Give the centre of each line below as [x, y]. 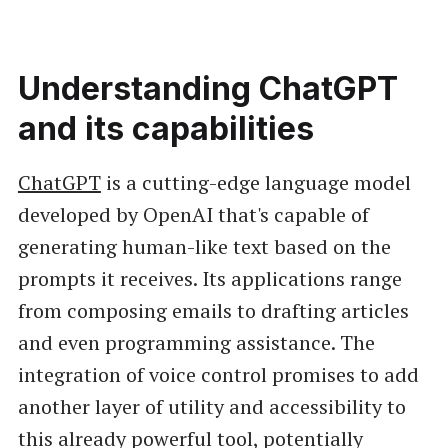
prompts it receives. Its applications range [209, 278]
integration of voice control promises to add [218, 374]
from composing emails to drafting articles [213, 310]
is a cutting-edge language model [255, 182]
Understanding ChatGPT [207, 89]
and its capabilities [165, 129]
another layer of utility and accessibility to [211, 406]
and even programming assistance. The [196, 342]
